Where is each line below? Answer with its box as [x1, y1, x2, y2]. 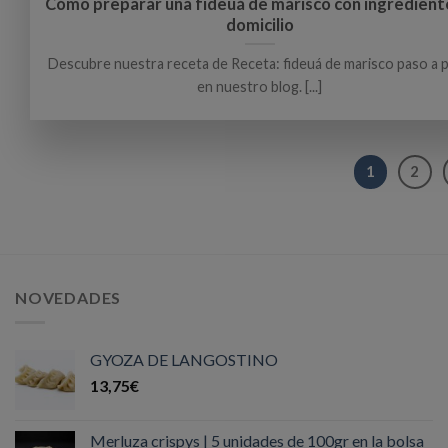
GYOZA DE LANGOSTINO [90, 349, 278, 369]
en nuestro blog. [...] [197, 77, 322, 95]
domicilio [225, 14, 294, 35]
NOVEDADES [15, 288, 122, 308]
